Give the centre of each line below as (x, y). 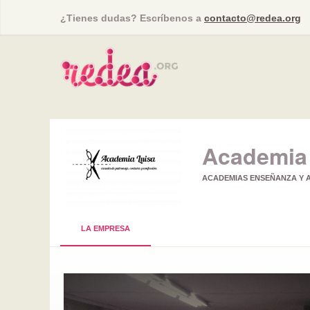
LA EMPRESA (106, 228)
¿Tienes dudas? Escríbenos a (132, 18)
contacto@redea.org (253, 18)
